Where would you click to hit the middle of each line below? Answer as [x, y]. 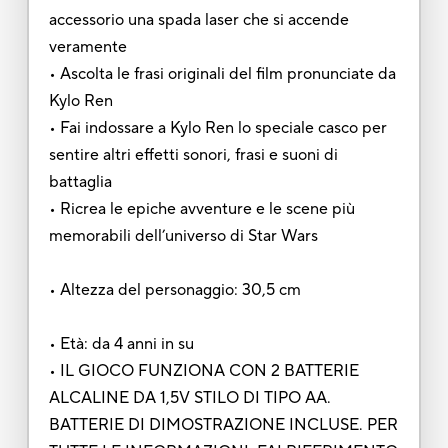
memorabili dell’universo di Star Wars [183, 235]
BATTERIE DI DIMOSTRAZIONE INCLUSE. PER [223, 424]
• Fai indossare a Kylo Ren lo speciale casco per [217, 127]
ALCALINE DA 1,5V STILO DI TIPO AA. [189, 397]
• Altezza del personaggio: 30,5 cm [174, 289]
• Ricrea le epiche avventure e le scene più [201, 208]
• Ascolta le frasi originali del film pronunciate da [222, 73]
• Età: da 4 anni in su [121, 343]
